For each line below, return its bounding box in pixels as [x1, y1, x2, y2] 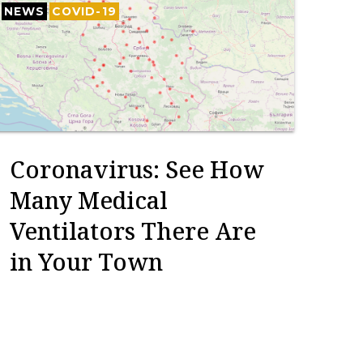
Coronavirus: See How [9, 153, 264, 185]
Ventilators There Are [9, 215, 256, 246]
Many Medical [9, 184, 168, 216]
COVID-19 [52, 5, 117, 18]
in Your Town [9, 246, 163, 277]
